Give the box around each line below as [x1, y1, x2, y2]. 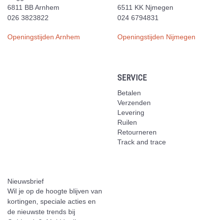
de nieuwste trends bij [7, 207, 75, 216]
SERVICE [117, 73, 147, 83]
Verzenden [117, 98, 151, 107]
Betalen [117, 88, 141, 97]
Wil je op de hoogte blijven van [7, 187, 102, 195]
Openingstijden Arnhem [7, 33, 80, 41]
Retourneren [117, 128, 157, 136]
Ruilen [117, 118, 137, 126]
